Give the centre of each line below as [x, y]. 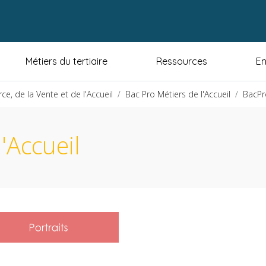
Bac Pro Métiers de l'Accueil [178, 94]
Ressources [182, 61]
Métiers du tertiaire [66, 61]
